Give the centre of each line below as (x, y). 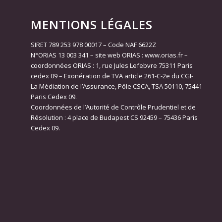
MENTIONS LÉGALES (92, 24)
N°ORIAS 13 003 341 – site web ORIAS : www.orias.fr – (110, 55)
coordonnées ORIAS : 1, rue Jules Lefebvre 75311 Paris (112, 65)
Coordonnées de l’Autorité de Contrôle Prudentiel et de (113, 107)
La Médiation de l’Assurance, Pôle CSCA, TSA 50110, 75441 (117, 86)
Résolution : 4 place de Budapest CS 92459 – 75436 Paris (114, 117)
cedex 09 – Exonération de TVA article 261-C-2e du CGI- (112, 76)
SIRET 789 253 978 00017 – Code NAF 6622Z (94, 44)
